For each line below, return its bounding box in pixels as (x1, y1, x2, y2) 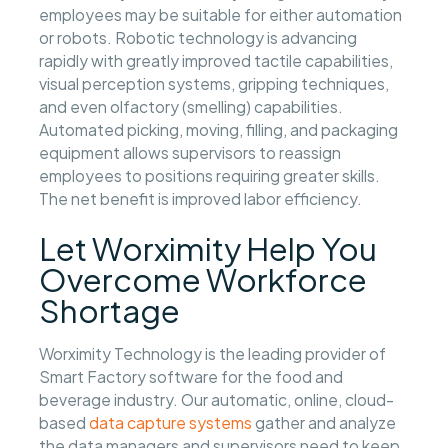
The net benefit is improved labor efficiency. (39, 188, 363, 208)
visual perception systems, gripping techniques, (39, 73, 390, 93)
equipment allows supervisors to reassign (39, 142, 342, 162)
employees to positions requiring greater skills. (39, 165, 381, 185)
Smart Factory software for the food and (39, 367, 344, 387)
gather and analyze (252, 413, 397, 433)
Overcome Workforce (39, 259, 368, 300)
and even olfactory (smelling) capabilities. (39, 96, 344, 116)
